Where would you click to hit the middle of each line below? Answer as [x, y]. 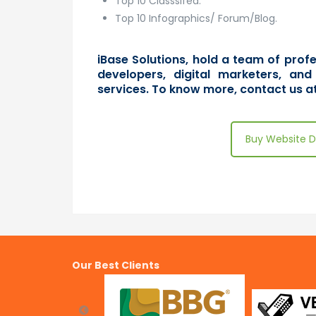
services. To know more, [169, 89]
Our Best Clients [116, 266]
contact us [271, 89]
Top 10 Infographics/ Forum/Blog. [196, 18]
